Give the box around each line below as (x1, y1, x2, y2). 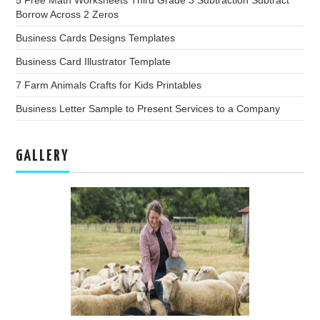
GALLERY (16, 149, 70, 165)
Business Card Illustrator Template (16, 56, 171, 68)
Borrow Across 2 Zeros (16, 9, 119, 21)
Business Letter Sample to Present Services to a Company (16, 103, 281, 115)
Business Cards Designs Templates (16, 32, 176, 44)
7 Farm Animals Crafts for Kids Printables (16, 79, 202, 91)
